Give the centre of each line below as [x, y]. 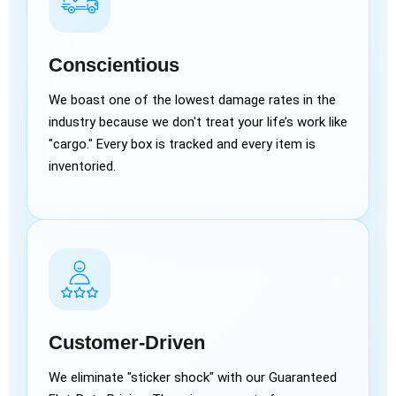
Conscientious [114, 65]
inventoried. [82, 166]
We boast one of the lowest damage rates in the [192, 99]
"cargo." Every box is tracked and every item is [182, 144]
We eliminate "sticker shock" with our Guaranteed [193, 378]
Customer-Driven [127, 343]
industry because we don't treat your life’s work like [198, 122]
